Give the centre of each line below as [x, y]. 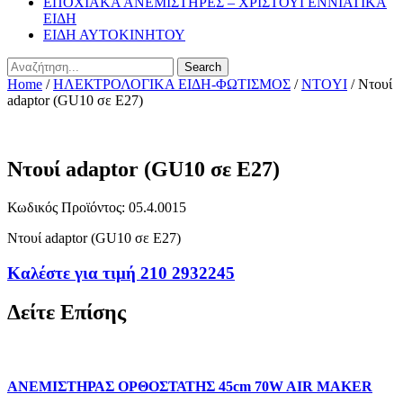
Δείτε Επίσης [67, 313]
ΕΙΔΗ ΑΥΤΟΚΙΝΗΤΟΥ [114, 35]
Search [203, 67]
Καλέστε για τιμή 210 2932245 [121, 273]
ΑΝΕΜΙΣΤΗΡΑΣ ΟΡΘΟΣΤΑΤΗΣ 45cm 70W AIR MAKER [190, 386]
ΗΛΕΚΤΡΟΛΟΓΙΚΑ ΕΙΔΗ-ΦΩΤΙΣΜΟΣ [172, 84]
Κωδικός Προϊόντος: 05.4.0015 [97, 207]
